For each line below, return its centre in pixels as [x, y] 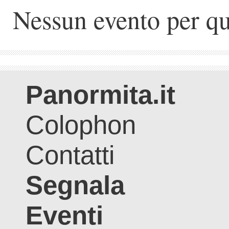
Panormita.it [100, 95]
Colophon [81, 125]
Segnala [75, 185]
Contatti [70, 155]
